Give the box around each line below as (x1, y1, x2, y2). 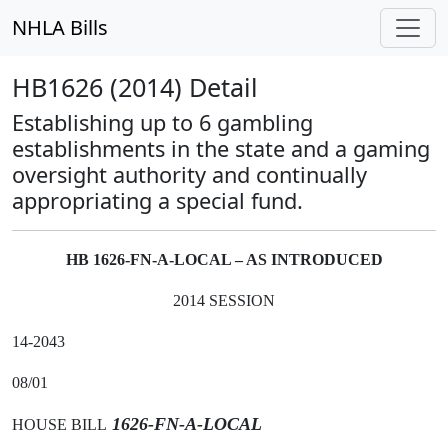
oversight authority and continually (12, 160, 367, 189)
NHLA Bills (12, 14, 108, 41)
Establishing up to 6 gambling (12, 108, 313, 137)
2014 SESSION (173, 292, 275, 309)
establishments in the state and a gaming (12, 134, 430, 163)
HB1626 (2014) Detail (12, 70, 258, 104)
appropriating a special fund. (12, 186, 303, 215)
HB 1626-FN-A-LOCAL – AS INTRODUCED (65, 251, 383, 268)
